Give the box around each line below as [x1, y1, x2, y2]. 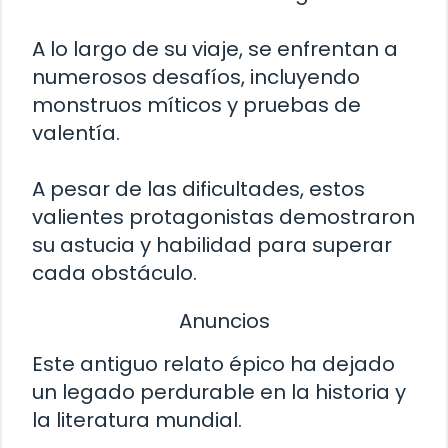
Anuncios [178, 306, 270, 335]
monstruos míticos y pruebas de [32, 90, 361, 119]
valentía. [32, 118, 120, 147]
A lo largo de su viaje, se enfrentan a [32, 34, 398, 63]
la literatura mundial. [32, 406, 242, 435]
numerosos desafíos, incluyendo [32, 62, 360, 91]
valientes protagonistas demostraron [32, 202, 415, 231]
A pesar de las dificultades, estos [32, 174, 365, 203]
